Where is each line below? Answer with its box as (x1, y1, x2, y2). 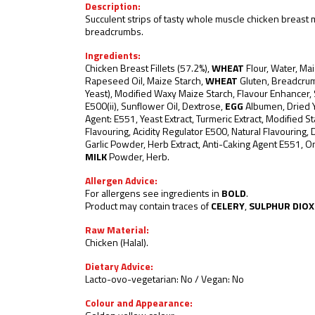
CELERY (211, 202, 245, 212)
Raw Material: (85, 226, 149, 236)
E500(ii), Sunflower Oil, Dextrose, (85, 102, 225, 112)
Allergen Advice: (85, 176, 157, 187)
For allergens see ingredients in (85, 189, 221, 200)
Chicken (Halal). (85, 238, 148, 249)
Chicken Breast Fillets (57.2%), (85, 64, 212, 75)
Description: (85, 2, 141, 13)
